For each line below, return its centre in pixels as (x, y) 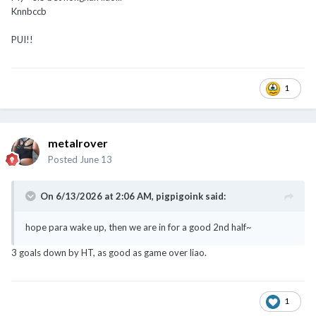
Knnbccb (29, 11)
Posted (64, 159)
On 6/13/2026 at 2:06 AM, (98, 196)
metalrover (78, 142)
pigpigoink (180, 196)
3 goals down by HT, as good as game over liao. (109, 252)
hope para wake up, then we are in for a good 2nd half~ (139, 227)
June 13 (96, 159)
